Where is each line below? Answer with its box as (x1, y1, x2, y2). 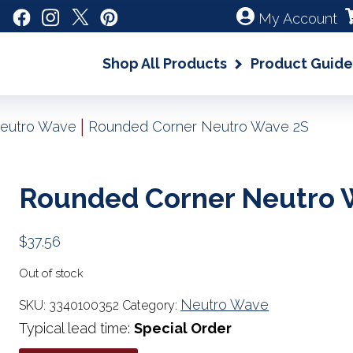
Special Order (134, 320, 232, 336)
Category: (122, 298, 181, 313)
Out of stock (19, 266, 84, 280)
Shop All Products (102, 55, 227, 72)
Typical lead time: (19, 320, 135, 336)
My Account (258, 10, 337, 27)
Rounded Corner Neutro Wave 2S (88, 118, 309, 135)
